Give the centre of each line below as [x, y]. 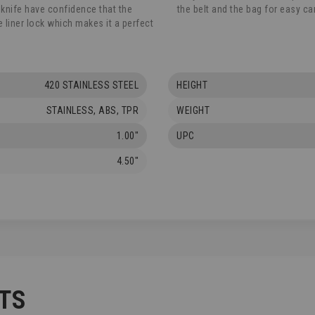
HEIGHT [192, 85]
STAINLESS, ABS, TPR [92, 111]
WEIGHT [193, 111]
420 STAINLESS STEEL [91, 85]
